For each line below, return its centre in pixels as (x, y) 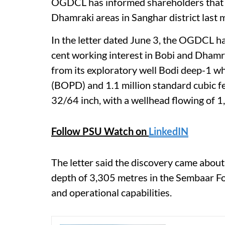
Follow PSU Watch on (100, 131)
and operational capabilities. (111, 192)
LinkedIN (168, 131)
